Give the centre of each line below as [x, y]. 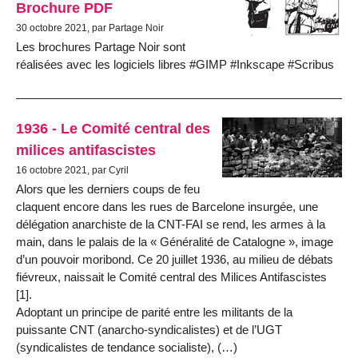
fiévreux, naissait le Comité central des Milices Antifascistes [171, 276]
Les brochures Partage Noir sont [101, 47]
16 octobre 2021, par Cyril [72, 170]
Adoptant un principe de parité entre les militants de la [154, 312]
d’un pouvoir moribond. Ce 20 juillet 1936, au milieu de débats [175, 259]
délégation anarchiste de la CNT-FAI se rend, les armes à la [171, 224]
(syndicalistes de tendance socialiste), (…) [127, 347]
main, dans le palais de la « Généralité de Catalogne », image [175, 241]
